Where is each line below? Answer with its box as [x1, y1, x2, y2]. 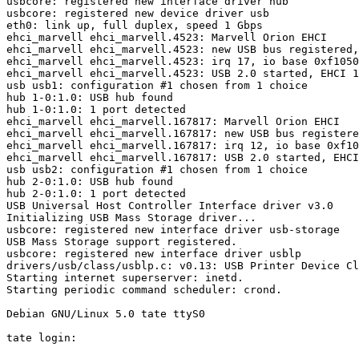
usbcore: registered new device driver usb [6, 7, 269, 20]
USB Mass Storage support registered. [6, 236, 237, 248]
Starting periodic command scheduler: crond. [6, 284, 282, 296]
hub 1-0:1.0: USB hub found [6, 91, 173, 104]
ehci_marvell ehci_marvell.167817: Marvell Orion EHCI [6, 115, 340, 128]
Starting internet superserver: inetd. [6, 272, 244, 284]
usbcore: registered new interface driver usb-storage [6, 224, 340, 236]
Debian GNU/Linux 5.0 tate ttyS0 [6, 308, 205, 321]
